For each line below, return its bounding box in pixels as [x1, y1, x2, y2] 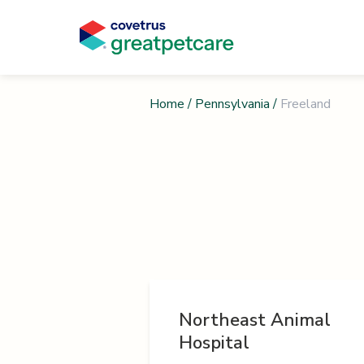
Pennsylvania [195, 94, 270, 113]
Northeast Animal [179, 307, 331, 332]
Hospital [179, 330, 249, 355]
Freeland [280, 94, 331, 113]
